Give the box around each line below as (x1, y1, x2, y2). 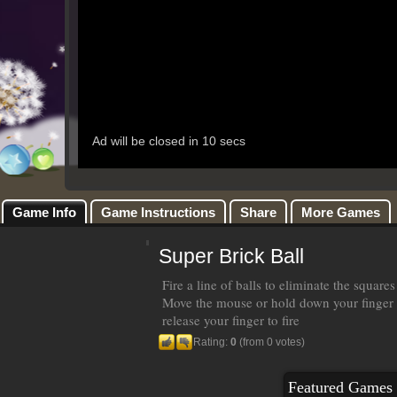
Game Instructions (101, 205, 215, 220)
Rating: (193, 336, 230, 348)
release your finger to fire (162, 311, 300, 329)
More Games (301, 205, 380, 220)
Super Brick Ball (159, 245, 304, 268)
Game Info (12, 205, 76, 220)
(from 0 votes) (237, 336, 305, 348)
